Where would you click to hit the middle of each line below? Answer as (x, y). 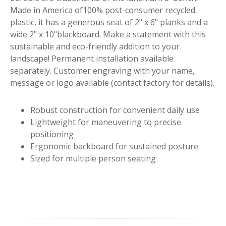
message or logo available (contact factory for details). (112, 82)
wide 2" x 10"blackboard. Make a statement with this (108, 34)
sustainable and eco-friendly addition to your (95, 46)
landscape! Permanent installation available (92, 58)
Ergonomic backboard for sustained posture (114, 146)
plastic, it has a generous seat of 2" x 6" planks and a (109, 22)
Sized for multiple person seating (93, 158)
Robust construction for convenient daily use (115, 110)
